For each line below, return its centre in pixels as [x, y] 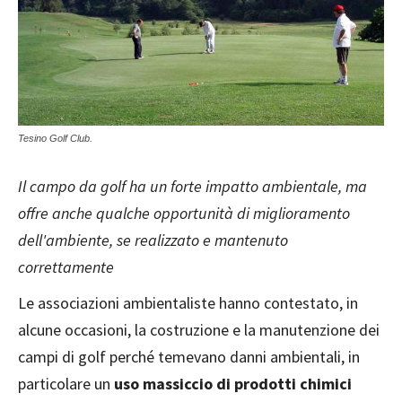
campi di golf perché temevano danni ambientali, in [189, 357]
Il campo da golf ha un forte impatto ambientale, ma [192, 187]
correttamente [66, 267]
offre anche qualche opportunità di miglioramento [184, 214]
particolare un [66, 384]
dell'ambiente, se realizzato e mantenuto [153, 240]
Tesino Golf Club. [55, 139]
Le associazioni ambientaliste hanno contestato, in [188, 303]
